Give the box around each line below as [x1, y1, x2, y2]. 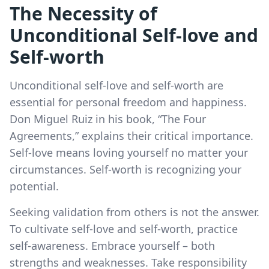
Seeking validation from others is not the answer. [10, 204, 259, 219]
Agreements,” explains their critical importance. [10, 128, 253, 143]
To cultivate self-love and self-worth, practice [10, 221, 238, 236]
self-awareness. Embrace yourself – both [10, 238, 215, 253]
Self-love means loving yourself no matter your [10, 145, 248, 160]
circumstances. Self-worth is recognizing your [10, 162, 241, 177]
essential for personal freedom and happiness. [10, 94, 247, 109]
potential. [10, 178, 59, 193]
